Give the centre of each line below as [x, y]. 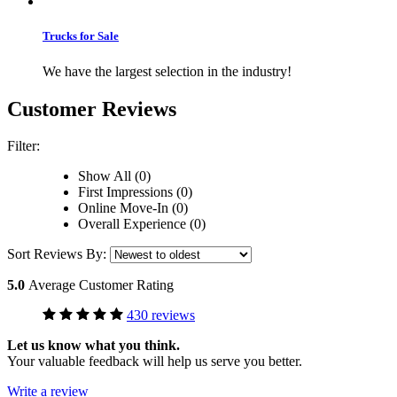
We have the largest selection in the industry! [167, 71]
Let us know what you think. [93, 346]
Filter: [23, 146]
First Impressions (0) [135, 192]
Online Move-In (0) [133, 208]
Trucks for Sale [81, 36]
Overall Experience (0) [142, 224]
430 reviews [161, 315]
